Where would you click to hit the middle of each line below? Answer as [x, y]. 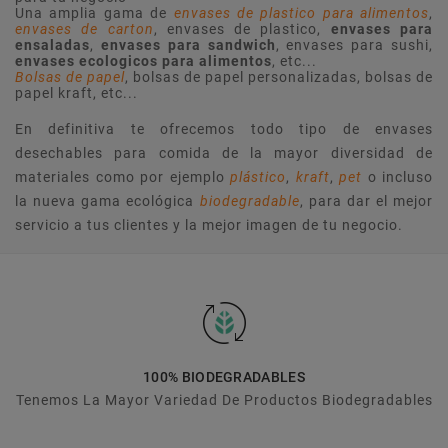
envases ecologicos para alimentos [143, 60]
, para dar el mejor [366, 200]
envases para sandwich [188, 44]
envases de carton [84, 28]
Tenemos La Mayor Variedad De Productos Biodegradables [224, 399]
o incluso [397, 176]
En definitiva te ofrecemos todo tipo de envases [224, 128]
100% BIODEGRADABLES [224, 376]
